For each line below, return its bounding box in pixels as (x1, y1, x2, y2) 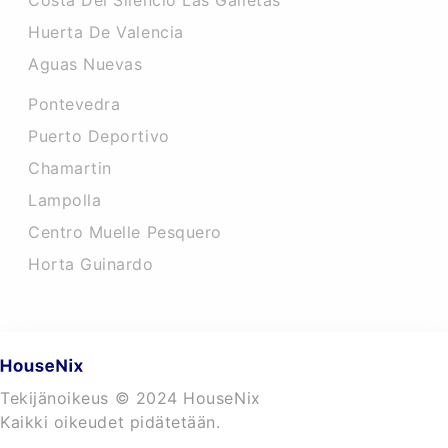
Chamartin (28, 158, 112, 178)
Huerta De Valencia (28, 22, 184, 42)
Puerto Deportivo (28, 126, 170, 146)
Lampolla (28, 190, 102, 210)
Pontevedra (28, 94, 121, 114)
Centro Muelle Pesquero (28, 222, 222, 242)
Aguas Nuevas (28, 54, 143, 74)
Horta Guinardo (28, 254, 154, 274)
